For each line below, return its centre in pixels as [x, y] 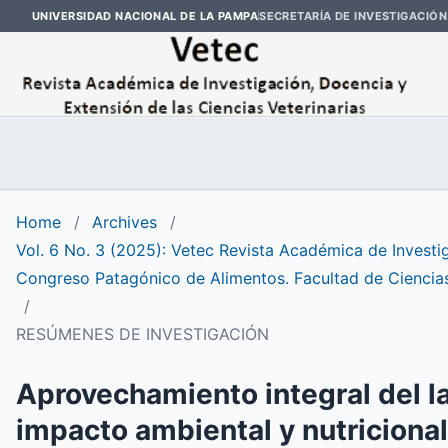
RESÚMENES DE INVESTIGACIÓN [142, 333]
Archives [124, 221]
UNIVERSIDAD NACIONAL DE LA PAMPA [145, 15]
